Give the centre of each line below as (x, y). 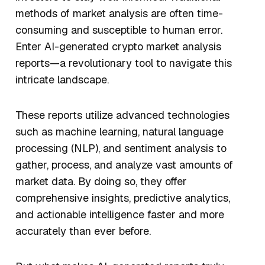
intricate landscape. (64, 80)
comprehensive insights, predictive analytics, (123, 198)
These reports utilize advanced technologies (122, 115)
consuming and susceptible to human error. (119, 30)
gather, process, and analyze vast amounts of (124, 165)
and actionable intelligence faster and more (120, 215)
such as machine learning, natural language (119, 132)
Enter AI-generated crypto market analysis (118, 47)
